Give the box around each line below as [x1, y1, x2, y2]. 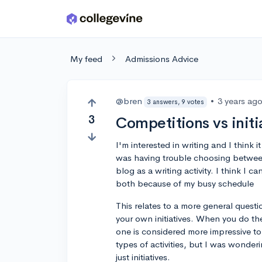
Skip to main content [12, 16, 95, 27]
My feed [70, 53, 102, 64]
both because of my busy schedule [116, 178, 254, 189]
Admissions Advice [125, 53, 198, 64]
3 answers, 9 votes [147, 97, 204, 106]
